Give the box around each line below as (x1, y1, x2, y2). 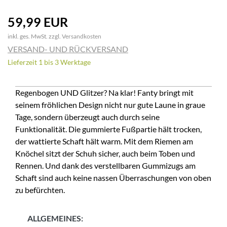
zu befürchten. (15, 184, 65, 195)
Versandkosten (62, 32, 101, 40)
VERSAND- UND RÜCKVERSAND (8, 44, 128, 54)
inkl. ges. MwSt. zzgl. (8, 32, 62, 40)
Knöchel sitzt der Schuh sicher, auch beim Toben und (15, 148, 195, 158)
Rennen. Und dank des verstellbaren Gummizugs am (15, 160, 196, 170)
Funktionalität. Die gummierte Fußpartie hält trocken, (15, 124, 202, 134)
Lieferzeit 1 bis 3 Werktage (8, 57, 91, 66)
